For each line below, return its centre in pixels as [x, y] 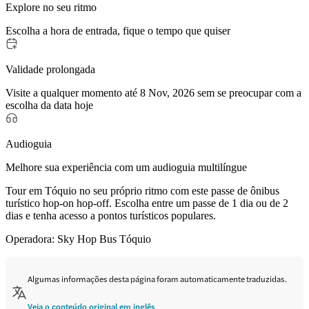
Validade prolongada [50, 69]
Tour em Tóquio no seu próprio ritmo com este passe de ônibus [142, 190]
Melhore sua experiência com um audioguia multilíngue [126, 167]
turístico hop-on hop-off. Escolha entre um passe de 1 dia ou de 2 [147, 203]
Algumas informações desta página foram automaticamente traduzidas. [157, 278]
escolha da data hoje [49, 105]
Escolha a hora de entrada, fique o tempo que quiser [118, 30]
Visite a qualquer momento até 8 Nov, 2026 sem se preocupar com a [153, 92]
